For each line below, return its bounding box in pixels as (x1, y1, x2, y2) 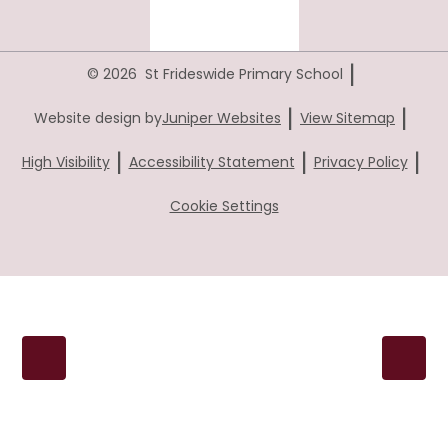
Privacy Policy (313, 151, 408, 172)
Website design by (34, 107, 162, 128)
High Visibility (21, 151, 110, 172)
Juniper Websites (162, 107, 281, 128)
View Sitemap (300, 107, 395, 128)
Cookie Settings (169, 195, 279, 216)
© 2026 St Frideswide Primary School (86, 63, 343, 84)
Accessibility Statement (128, 151, 295, 172)
